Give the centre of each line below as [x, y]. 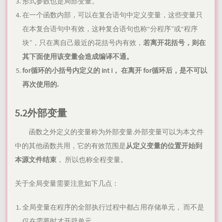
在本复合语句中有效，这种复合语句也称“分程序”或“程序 [110, 29]
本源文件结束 [36, 160]
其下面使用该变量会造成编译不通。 [78, 57]
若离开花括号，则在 [174, 43]
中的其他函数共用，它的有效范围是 [70, 146]
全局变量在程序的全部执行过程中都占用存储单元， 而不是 [113, 207]
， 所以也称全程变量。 [92, 160]
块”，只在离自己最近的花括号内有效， [83, 43]
